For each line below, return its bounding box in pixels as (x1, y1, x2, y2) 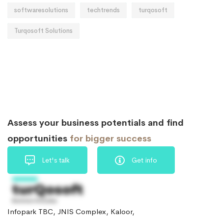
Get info (132, 156, 157, 165)
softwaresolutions (14, 6, 68, 15)
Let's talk (42, 156, 70, 165)
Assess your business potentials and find (7, 117, 184, 129)
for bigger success (70, 133, 151, 144)
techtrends (87, 6, 120, 15)
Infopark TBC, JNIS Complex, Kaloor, (7, 207, 135, 217)
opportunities (7, 133, 70, 144)
